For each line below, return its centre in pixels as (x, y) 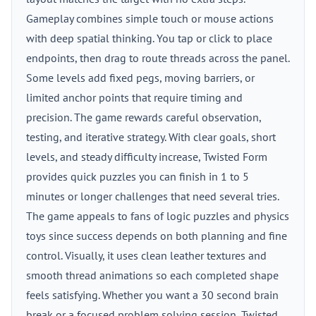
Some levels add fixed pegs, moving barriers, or (140, 78)
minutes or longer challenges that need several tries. (153, 196)
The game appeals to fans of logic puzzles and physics (158, 216)
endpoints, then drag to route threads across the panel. (158, 58)
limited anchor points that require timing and (134, 97)
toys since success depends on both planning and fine (157, 236)
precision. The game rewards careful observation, (144, 117)
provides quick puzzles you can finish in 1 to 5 (138, 176)
